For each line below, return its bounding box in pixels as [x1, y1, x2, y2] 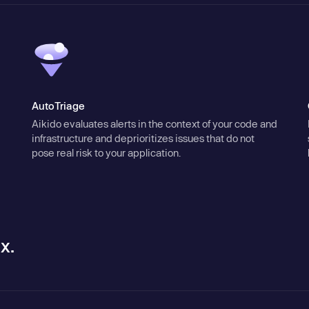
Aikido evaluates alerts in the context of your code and [31, 118, 277, 130]
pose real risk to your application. [31, 147, 181, 159]
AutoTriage [31, 99, 85, 112]
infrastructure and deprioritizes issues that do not [31, 132, 255, 145]
